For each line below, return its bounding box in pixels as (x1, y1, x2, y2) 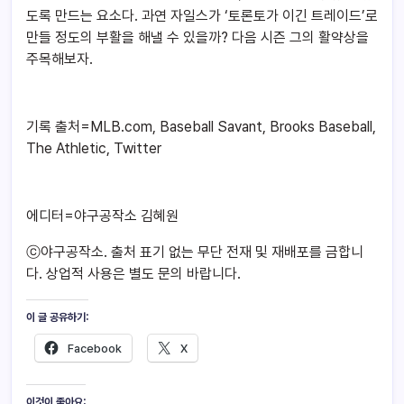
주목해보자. (26, 50, 93, 69)
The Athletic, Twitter (26, 140, 161, 158)
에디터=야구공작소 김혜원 (26, 207, 179, 225)
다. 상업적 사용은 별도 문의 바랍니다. (26, 265, 241, 283)
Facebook (68, 342, 122, 356)
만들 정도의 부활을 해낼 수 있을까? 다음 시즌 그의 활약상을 (26, 29, 369, 47)
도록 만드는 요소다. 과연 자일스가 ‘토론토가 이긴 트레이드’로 (26, 7, 378, 25)
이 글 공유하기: (26, 311, 88, 325)
